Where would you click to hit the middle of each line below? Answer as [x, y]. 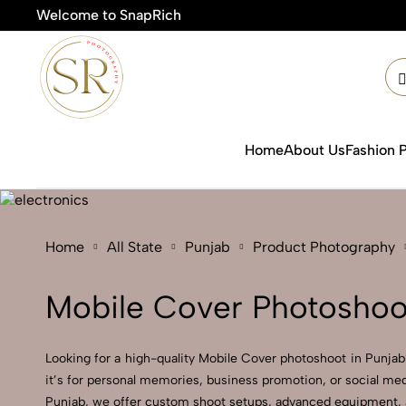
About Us [314, 150]
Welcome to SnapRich [109, 15]
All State [135, 247]
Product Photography [324, 247]
